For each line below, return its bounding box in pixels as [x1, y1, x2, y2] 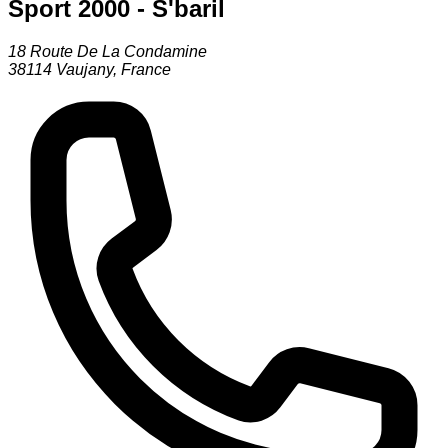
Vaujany [56, 61, 113, 79]
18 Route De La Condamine [8, 43, 207, 61]
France [121, 61, 171, 79]
